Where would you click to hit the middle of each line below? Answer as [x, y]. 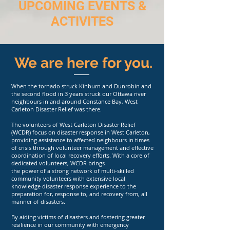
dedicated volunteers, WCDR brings [58, 163]
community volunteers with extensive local [68, 178]
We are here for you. [83, 63]
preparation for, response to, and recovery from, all [79, 194]
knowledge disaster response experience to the [74, 186]
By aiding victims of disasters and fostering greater [78, 217]
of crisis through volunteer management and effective [82, 148]
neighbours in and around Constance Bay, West [74, 101]
